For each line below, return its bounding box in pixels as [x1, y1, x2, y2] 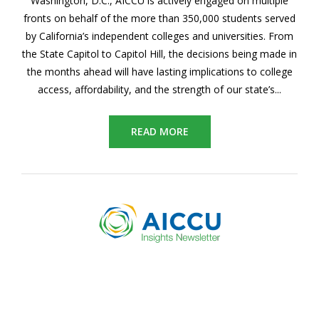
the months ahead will [26, 65, 132, 78]
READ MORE [130, 125, 189, 138]
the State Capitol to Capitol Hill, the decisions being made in [22, 47, 297, 61]
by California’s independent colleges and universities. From [26, 29, 293, 43]
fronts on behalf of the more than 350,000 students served [23, 11, 296, 25]
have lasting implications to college [131, 65, 293, 78]
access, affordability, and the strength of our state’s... [38, 83, 281, 96]
